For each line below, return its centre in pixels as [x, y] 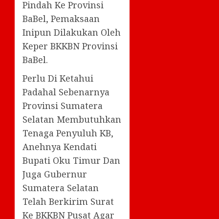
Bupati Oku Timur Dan [71, 160]
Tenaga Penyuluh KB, [68, 133]
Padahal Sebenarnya [66, 92]
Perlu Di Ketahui [58, 78]
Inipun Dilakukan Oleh [72, 32]
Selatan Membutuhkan [72, 119]
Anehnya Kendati [60, 146]
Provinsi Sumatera [63, 105]
